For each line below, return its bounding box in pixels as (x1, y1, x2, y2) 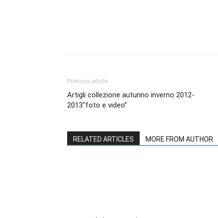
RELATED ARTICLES (73, 135, 134, 143)
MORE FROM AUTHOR (145, 135, 213, 143)
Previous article (67, 78, 108, 85)
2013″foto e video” (67, 101, 127, 109)
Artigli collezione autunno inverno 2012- (67, 91, 195, 99)
